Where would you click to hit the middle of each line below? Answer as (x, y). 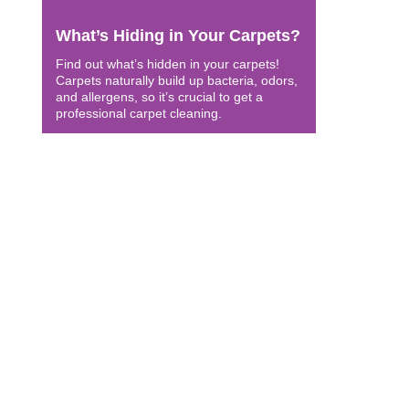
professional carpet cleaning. (138, 113)
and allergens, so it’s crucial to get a (159, 97)
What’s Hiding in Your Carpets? (178, 36)
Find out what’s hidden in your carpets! (167, 64)
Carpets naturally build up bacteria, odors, (176, 80)
